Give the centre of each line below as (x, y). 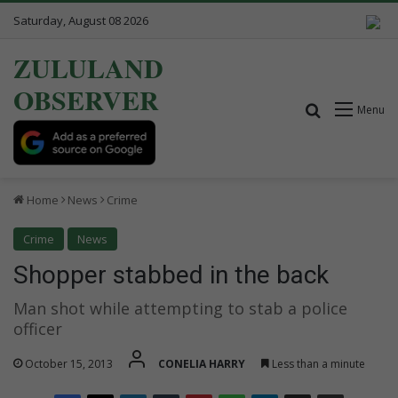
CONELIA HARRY (202, 363)
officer (38, 328)
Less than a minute (317, 363)
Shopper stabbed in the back (171, 275)
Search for (356, 109)
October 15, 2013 (69, 363)
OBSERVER (86, 99)
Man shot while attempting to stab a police (180, 308)
